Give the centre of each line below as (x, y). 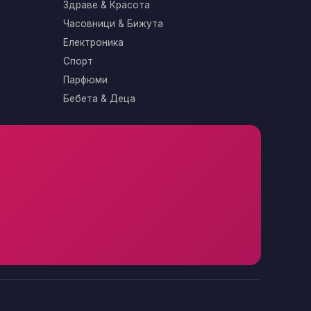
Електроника (93, 42)
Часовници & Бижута (113, 24)
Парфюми (85, 80)
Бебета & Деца (99, 99)
